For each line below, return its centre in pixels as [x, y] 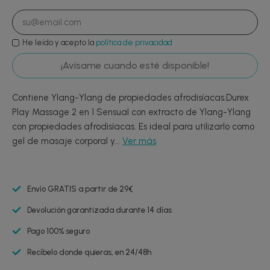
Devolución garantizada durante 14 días [99, 210]
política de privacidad [134, 42]
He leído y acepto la [59, 42]
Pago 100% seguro [58, 231]
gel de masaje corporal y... [67, 141]
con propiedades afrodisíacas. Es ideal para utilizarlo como [133, 127]
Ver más [139, 141]
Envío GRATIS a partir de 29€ [80, 189]
